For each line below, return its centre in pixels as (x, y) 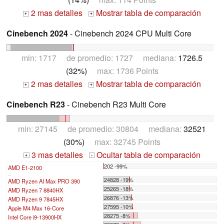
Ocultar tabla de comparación (148, 154)
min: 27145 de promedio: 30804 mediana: (101, 128)
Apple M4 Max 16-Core (36, 208)
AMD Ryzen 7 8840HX (35, 190)
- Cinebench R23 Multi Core (115, 104)
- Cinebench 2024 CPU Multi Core (130, 33)
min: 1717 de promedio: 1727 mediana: (100, 57)
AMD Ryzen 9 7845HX (35, 199)
